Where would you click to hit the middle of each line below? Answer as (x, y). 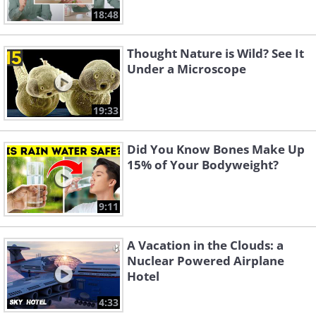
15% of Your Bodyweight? (203, 165)
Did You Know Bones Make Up (216, 150)
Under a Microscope (187, 69)
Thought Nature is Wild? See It (215, 54)
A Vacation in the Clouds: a (205, 245)
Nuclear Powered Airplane (206, 261)
